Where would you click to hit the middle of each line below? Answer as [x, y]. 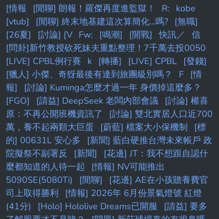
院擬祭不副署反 [37, 153]
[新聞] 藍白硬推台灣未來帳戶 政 [150, 140]
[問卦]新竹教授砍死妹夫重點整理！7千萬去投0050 [106, 48]
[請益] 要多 [186, 206]
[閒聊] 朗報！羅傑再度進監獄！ [94, 8]
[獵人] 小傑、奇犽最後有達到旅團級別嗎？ [89, 74]
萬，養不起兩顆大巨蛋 [50, 127]
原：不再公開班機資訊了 [54, 114]
